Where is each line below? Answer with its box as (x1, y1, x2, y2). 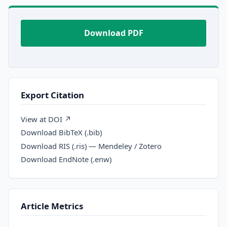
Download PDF (84, 27, 143, 39)
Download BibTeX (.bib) (21, 127, 102, 138)
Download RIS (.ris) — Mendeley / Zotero (21, 140, 162, 151)
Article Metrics (21, 200, 83, 212)
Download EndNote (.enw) (21, 154, 111, 164)
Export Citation (21, 89, 84, 101)
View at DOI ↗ (21, 114, 71, 125)
